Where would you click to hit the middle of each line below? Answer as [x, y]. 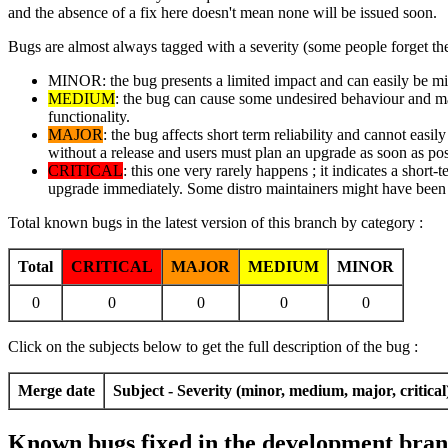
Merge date [56, 390]
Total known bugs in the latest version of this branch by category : [215, 222]
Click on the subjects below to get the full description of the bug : [213, 346]
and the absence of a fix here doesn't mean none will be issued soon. [222, 12]
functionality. [89, 116]
